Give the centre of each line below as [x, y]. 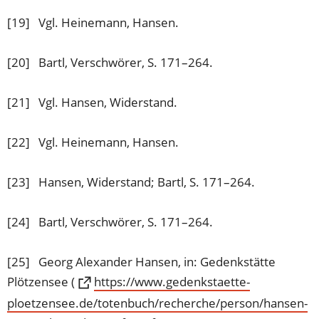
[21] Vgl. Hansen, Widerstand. [93, 103]
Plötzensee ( [41, 282]
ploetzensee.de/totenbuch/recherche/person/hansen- [158, 303]
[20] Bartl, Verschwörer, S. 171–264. [110, 63]
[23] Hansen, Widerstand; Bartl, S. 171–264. [131, 182]
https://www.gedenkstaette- [172, 282]
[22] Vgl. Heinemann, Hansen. [93, 142]
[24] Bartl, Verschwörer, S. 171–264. [110, 222]
